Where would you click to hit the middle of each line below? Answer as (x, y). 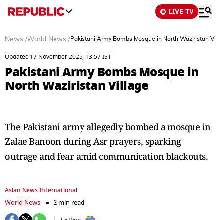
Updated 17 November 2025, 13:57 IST (58, 57)
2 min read (69, 203)
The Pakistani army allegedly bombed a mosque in (108, 127)
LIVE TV (181, 12)
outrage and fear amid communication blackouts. (106, 156)
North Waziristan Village (77, 86)
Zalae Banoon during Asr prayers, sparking (93, 141)
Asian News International (41, 190)
